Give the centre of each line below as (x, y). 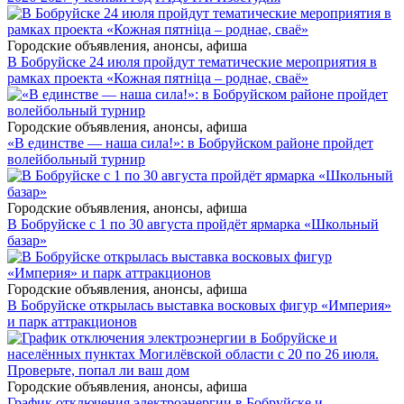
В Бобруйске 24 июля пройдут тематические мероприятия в (192, 61)
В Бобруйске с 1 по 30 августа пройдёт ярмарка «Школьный (193, 224)
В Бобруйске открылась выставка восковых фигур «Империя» (199, 305)
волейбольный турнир (76, 159)
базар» (27, 240)
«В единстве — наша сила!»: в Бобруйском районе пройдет (190, 142)
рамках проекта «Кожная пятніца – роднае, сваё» (158, 78)
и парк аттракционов (72, 321)
